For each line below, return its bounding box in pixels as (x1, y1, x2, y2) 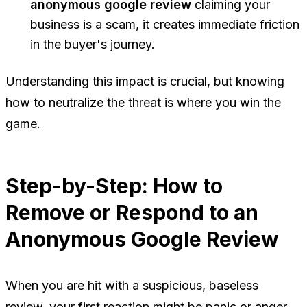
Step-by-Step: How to (5, 173, 223, 199)
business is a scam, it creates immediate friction (30, 17, 299, 32)
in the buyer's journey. (30, 37, 155, 52)
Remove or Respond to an (5, 200, 258, 225)
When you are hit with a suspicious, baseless (5, 278, 258, 293)
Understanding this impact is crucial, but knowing (5, 74, 284, 89)
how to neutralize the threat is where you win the (5, 95, 281, 110)
